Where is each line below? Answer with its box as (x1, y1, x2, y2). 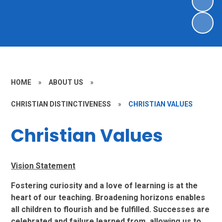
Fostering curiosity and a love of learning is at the (11, 180, 198, 190)
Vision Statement (11, 161, 76, 170)
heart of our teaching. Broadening (11, 192, 141, 202)
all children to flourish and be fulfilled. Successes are (11, 204, 210, 214)
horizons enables (140, 192, 206, 202)
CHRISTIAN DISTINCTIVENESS (11, 100, 111, 108)
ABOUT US (49, 78, 84, 86)
